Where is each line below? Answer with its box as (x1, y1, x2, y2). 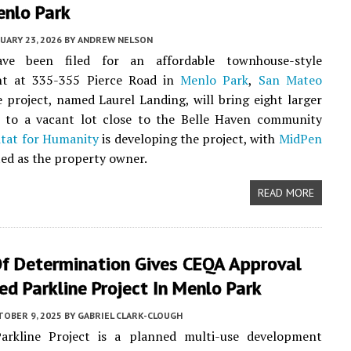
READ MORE (257, 186, 314, 200)
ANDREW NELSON (78, 34, 153, 45)
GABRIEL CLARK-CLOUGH (78, 309, 183, 321)
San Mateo (258, 71, 322, 89)
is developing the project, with (98, 130, 279, 147)
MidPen (278, 130, 322, 147)
